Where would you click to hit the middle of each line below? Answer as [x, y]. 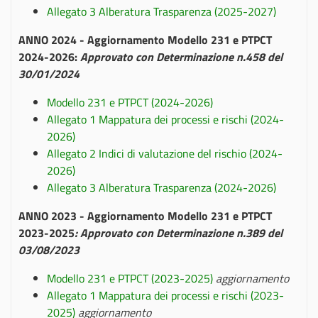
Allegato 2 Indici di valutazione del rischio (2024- [165, 153]
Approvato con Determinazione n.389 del [181, 233]
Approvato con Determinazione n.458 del [181, 57]
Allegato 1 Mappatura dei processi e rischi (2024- [165, 119]
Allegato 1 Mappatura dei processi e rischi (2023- [165, 295]
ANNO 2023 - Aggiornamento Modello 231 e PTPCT [145, 216]
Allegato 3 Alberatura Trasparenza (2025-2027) [161, 11]
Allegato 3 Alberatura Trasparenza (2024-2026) [161, 187]
